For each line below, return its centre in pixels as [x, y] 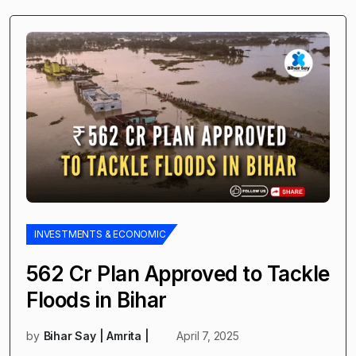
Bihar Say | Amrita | [96, 335]
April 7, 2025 [208, 335]
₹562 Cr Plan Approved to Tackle [178, 273]
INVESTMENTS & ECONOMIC [100, 234]
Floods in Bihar [97, 300]
